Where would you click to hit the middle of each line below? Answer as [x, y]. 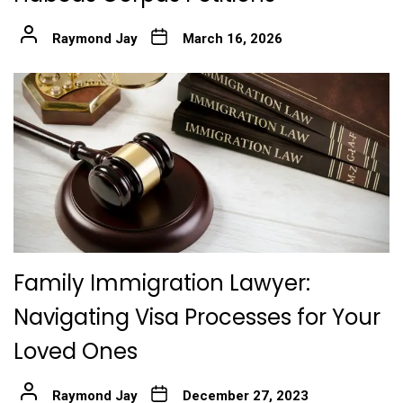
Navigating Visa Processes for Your [197, 317]
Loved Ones [76, 351]
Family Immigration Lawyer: [162, 282]
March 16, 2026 [232, 38]
